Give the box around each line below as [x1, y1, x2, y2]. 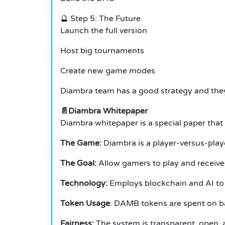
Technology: [60, 178, 107, 189]
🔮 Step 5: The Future [60, 14, 141, 24]
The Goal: [60, 158, 96, 169]
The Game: [60, 138, 101, 149]
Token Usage [60, 198, 110, 209]
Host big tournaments [60, 46, 144, 56]
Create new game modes [60, 66, 155, 76]
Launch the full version [60, 26, 147, 36]
